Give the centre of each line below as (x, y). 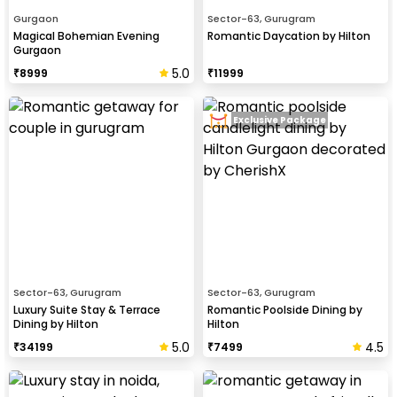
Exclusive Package (280, 121)
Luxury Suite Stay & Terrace (87, 309)
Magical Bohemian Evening (86, 35)
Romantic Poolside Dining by (285, 309)
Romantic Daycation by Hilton (289, 35)
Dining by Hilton (56, 323)
